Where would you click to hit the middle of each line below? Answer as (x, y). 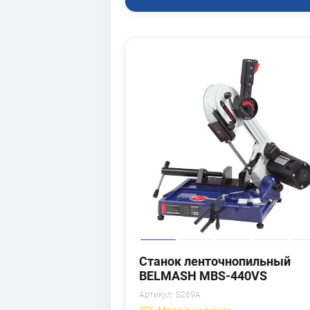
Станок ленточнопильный (215, 261)
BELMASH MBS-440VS (203, 275)
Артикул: (156, 294)
